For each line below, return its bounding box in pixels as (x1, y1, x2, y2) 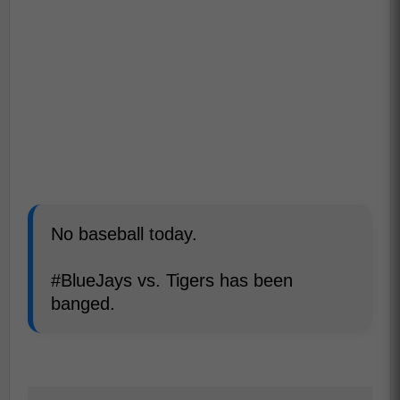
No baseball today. (51, 224, 197, 244)
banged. (51, 294, 115, 313)
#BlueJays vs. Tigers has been (51, 271, 293, 290)
